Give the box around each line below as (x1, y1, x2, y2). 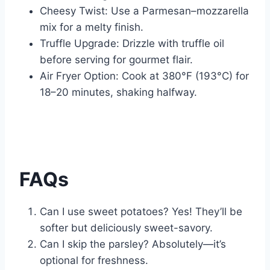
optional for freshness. (40, 254, 148, 267)
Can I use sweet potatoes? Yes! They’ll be (40, 206, 242, 218)
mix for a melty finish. (40, 21, 143, 34)
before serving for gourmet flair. (40, 54, 193, 66)
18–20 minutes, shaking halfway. (40, 86, 197, 99)
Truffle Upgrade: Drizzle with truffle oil (40, 37, 224, 50)
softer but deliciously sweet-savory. (40, 222, 213, 234)
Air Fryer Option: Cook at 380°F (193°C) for (40, 70, 249, 83)
